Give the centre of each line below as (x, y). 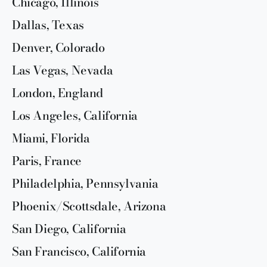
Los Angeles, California (75, 115)
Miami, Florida (51, 138)
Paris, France (47, 160)
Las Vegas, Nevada (63, 70)
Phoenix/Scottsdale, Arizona (89, 206)
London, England (58, 92)
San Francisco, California (79, 251)
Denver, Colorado (58, 47)
